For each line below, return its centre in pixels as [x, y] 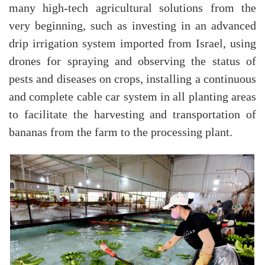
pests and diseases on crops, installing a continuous [132, 80]
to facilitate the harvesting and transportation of [132, 115]
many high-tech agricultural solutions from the [132, 9]
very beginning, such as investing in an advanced [132, 26]
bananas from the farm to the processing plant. [121, 133]
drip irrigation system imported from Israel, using [132, 44]
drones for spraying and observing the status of [132, 62]
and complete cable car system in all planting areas [132, 97]
